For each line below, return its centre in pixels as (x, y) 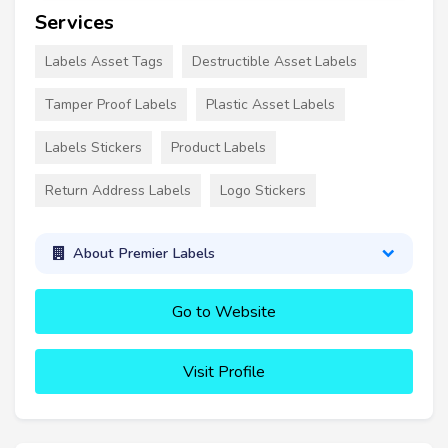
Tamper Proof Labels (111, 104)
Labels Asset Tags (104, 61)
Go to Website (224, 311)
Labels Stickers (93, 147)
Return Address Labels (118, 190)
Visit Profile (224, 371)
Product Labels (218, 147)
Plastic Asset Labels (270, 104)
